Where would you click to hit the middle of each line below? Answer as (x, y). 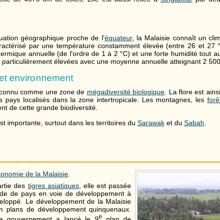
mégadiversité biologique (126, 92)
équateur (118, 38)
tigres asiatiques (53, 185)
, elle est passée (105, 185)
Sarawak (151, 123)
